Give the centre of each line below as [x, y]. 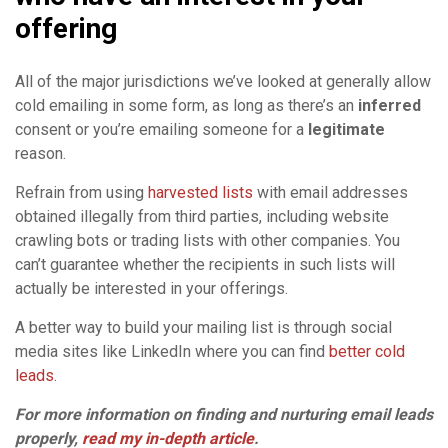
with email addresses [330, 192]
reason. [40, 153]
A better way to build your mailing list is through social [203, 327]
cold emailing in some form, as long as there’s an [186, 105]
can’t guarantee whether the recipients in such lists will [205, 264]
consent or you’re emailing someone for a [161, 129]
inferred [389, 105]
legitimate [346, 129]
